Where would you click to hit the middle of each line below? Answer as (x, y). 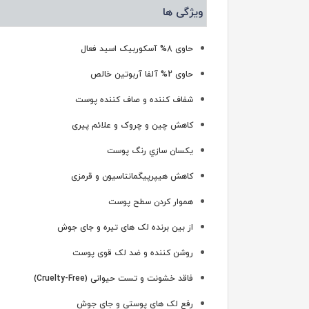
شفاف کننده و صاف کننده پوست (134, 100)
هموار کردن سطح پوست (151, 202)
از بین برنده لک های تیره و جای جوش (125, 227)
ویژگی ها (183, 12)
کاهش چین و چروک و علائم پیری (132, 125)
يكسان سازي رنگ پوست (150, 151)
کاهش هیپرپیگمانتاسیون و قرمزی (132, 176)
